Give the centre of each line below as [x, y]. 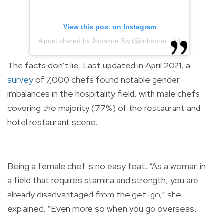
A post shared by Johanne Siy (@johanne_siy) [109, 41]
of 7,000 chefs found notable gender [107, 80]
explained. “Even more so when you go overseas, [102, 209]
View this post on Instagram [109, 27]
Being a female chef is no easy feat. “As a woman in [107, 166]
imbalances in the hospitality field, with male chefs [104, 94]
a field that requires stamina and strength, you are [103, 180]
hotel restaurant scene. [52, 122]
